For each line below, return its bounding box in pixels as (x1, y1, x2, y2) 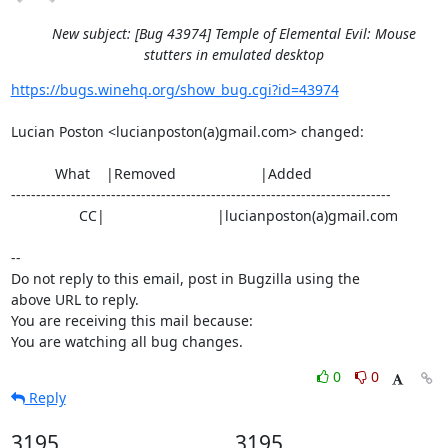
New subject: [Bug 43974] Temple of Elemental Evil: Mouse (52, 24, 416, 43)
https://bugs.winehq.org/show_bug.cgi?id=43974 (10, 80, 339, 99)
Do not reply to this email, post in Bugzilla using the (10, 269, 360, 288)
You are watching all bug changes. (10, 332, 243, 351)
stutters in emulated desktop (144, 45, 324, 64)
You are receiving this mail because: (10, 311, 253, 330)
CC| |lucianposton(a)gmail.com (10, 206, 79, 225)
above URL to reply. (10, 290, 139, 309)
